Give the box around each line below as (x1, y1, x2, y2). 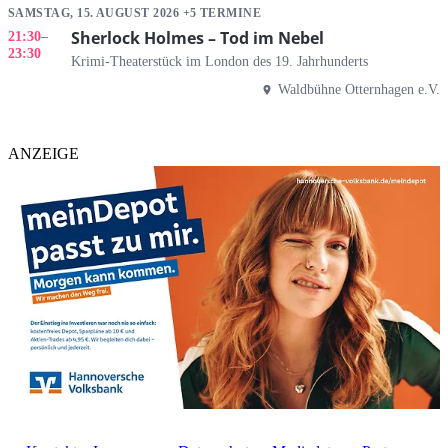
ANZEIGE (8, 145, 79, 163)
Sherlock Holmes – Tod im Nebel (71, 26, 324, 49)
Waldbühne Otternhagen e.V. (278, 81, 440, 98)
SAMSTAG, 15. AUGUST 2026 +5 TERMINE (8, 7, 262, 20)
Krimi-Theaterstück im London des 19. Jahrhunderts (71, 53, 368, 70)
